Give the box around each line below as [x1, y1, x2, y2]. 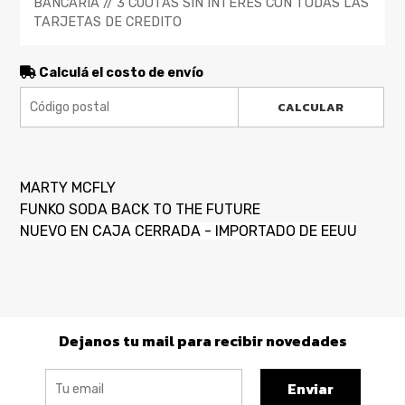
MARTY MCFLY [20, 178, 117, 196]
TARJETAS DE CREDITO [33, 14, 183, 30]
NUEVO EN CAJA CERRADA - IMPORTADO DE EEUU [20, 221, 358, 240]
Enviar [287, 377, 334, 400]
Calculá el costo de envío [36, 64, 204, 80]
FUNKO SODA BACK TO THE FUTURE [20, 200, 261, 218]
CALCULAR [278, 98, 344, 116]
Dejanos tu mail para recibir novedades [58, 329, 347, 352]
